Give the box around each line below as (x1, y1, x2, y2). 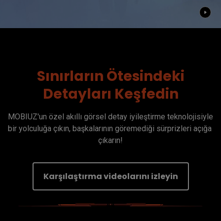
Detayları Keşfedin (42, 84, 179, 104)
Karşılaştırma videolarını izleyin (43, 170, 178, 182)
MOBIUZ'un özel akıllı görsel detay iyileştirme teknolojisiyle (8, 111, 213, 121)
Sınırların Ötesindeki (37, 66, 184, 86)
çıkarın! (98, 135, 123, 145)
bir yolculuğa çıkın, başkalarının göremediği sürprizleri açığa (8, 123, 212, 133)
